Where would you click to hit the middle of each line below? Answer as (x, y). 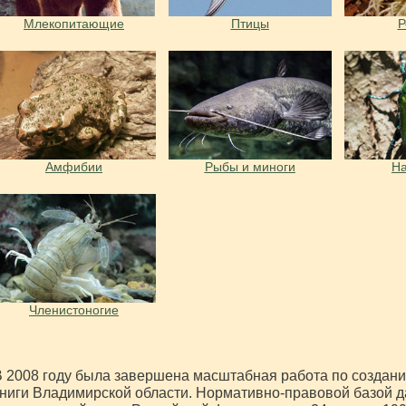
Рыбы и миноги (250, 167)
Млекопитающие (74, 23)
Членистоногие (74, 310)
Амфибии (74, 167)
